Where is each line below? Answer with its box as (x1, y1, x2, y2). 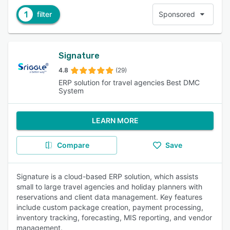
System (59, 86, 84, 95)
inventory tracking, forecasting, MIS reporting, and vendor (16, 213, 212, 222)
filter (37, 10, 52, 18)
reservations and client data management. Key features (16, 193, 202, 201)
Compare (56, 141, 89, 149)
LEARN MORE (91, 116, 139, 125)
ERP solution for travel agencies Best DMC (59, 78, 200, 87)
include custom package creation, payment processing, (16, 203, 203, 212)
